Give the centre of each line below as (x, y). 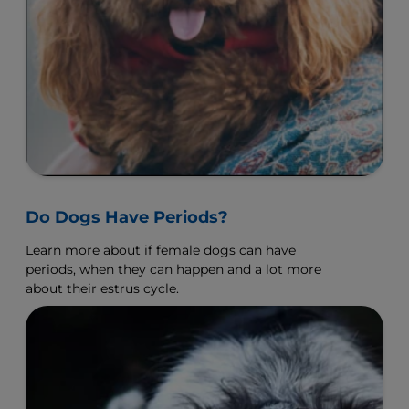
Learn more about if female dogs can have (161, 251)
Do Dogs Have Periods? (127, 218)
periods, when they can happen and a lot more (173, 270)
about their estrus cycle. (102, 289)
